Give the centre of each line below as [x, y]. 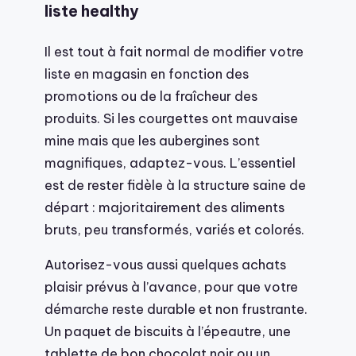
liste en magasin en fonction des [147, 73]
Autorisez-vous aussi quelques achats [165, 265]
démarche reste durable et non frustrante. [176, 309]
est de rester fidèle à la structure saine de [175, 184]
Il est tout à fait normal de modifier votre [174, 51]
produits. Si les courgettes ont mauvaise [171, 118]
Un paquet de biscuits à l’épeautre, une [168, 331]
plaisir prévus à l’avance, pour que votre [171, 287]
